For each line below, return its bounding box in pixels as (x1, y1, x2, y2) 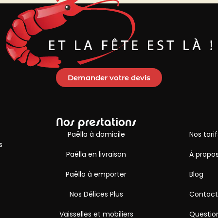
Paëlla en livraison (66, 149, 127, 159)
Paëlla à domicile (67, 129, 125, 139)
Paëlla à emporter (66, 169, 127, 179)
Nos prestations (56, 114, 137, 129)
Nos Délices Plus (69, 189, 123, 199)
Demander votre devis (68, 73, 150, 82)
